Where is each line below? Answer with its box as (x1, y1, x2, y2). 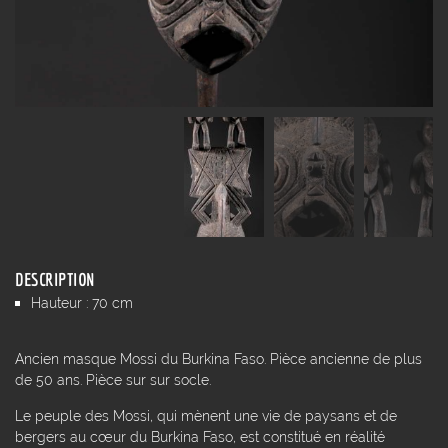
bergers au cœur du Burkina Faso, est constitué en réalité (15, 427, 385, 445)
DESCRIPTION (15, 269, 95, 289)
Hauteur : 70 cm (31, 293, 133, 311)
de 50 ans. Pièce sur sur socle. (15, 371, 211, 389)
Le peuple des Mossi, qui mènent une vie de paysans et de (15, 406, 397, 424)
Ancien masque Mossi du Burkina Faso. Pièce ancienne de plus (15, 350, 422, 368)
